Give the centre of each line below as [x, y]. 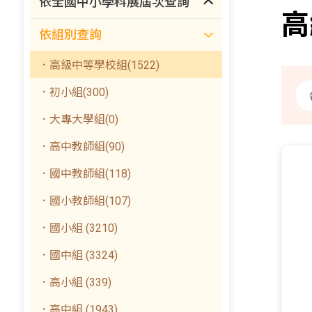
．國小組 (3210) [78, 228]
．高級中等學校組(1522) [99, 65]
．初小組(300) [74, 92]
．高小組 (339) [75, 282]
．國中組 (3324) [78, 255]
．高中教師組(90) [82, 147]
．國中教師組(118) [85, 174]
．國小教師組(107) [85, 201]
